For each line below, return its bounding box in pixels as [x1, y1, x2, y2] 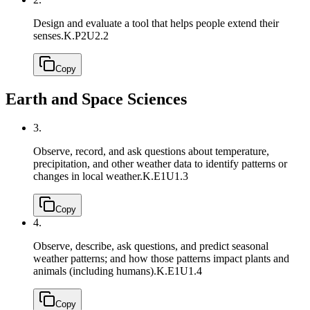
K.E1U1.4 [156, 265, 202, 277]
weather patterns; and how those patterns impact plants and [33, 253, 289, 265]
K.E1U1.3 [143, 170, 188, 183]
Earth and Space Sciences [6, 89, 187, 108]
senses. [33, 29, 64, 42]
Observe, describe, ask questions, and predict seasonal [33, 240, 268, 253]
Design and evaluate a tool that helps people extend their [33, 17, 279, 29]
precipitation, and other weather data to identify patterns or [33, 158, 287, 170]
